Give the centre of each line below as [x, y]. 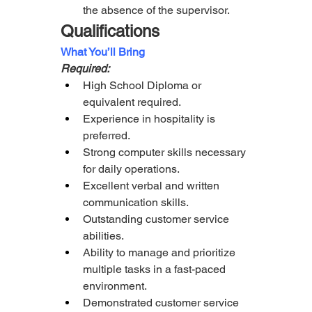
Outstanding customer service [156, 219]
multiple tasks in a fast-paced [155, 270]
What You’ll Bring [103, 52]
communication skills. [136, 203]
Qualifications [110, 31]
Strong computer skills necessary [165, 153]
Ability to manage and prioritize [159, 253]
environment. [115, 286]
